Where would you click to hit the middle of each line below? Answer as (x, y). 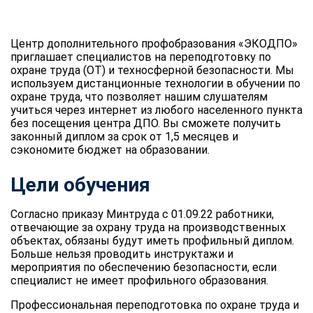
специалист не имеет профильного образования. (139, 280)
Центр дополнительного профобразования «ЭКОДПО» (154, 43)
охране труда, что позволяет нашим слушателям (139, 96)
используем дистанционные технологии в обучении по (155, 83)
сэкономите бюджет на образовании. (110, 150)
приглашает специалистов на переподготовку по (141, 57)
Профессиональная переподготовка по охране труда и (155, 305)
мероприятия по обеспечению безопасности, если (144, 267)
